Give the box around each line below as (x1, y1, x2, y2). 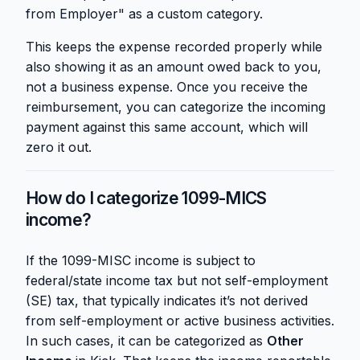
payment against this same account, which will (26, 119, 308, 136)
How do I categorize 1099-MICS (26, 188, 267, 209)
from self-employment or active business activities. (26, 313, 334, 329)
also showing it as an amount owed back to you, (26, 59, 321, 76)
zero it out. (26, 139, 92, 156)
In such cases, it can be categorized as (26, 333, 267, 350)
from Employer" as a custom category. (26, 6, 263, 22)
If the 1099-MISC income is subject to (26, 252, 256, 269)
